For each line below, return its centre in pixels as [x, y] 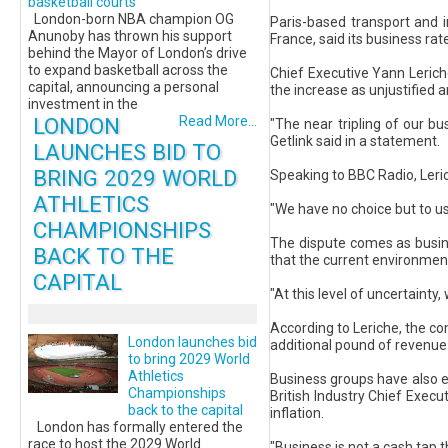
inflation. [297, 413]
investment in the [83, 104]
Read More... [218, 121]
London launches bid [192, 342]
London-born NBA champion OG [131, 19]
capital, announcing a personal [123, 87]
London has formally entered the [135, 427]
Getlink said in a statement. [355, 141]
